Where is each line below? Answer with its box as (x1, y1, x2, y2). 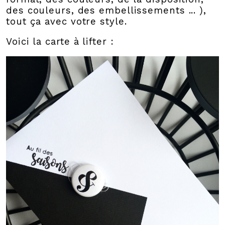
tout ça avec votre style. (6, 16, 127, 28)
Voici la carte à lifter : (6, 36, 114, 48)
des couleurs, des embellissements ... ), (6, 5, 206, 17)
